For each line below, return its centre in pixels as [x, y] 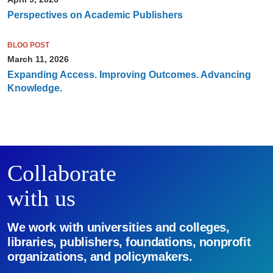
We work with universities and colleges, [118, 228]
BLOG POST [28, 45]
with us [41, 198]
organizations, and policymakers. [100, 257]
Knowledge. [34, 88]
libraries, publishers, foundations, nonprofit [129, 242]
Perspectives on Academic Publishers [95, 15]
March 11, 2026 [38, 59]
